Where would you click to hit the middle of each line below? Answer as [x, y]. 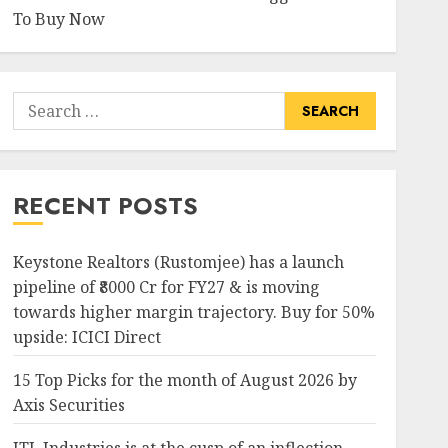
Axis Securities [68, 405]
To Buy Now [58, 19]
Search [38, 103]
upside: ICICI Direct [86, 337]
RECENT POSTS [105, 205]
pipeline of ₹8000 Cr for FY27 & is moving [166, 287]
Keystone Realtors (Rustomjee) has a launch [178, 262]
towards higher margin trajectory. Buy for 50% [193, 312]
